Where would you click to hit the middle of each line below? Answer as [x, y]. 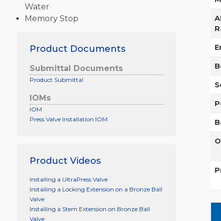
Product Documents [77, 49]
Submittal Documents [76, 68]
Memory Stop [51, 18]
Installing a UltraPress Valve [68, 179]
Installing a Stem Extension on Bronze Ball [90, 209]
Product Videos [65, 161]
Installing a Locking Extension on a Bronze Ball [96, 189]
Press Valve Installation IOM [68, 119]
